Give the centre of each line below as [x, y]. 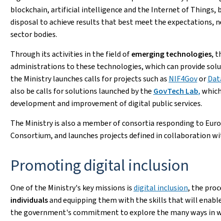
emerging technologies [171, 54]
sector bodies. [34, 34]
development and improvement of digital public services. [106, 103]
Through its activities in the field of [71, 54]
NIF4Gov [183, 79]
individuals [30, 200]
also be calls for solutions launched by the [82, 91]
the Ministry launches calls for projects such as [89, 79]
